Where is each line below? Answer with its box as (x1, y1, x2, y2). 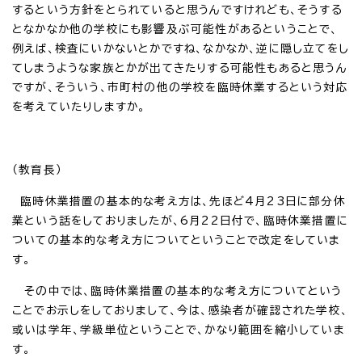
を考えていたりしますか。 (12, 100, 146, 112)
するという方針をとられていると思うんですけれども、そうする (12, 3, 343, 15)
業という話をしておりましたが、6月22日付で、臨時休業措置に (12, 214, 349, 226)
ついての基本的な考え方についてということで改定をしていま (12, 234, 341, 246)
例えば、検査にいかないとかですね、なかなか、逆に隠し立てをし (12, 42, 350, 54)
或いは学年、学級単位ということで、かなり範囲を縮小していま (12, 323, 345, 335)
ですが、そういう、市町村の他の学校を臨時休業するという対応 (12, 81, 348, 93)
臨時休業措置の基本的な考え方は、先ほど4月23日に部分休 (12, 195, 346, 207)
